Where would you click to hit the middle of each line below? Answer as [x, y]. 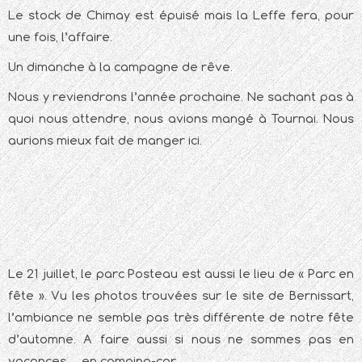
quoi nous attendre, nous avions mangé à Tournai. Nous [181, 119]
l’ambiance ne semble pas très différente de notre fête [181, 318]
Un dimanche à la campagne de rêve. [120, 67]
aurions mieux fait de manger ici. [105, 141]
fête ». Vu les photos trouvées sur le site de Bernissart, [181, 296]
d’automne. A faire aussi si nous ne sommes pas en [181, 339]
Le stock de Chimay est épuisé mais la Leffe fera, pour [181, 15]
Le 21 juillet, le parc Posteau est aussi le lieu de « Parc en [181, 274]
